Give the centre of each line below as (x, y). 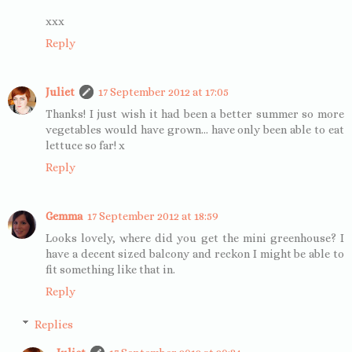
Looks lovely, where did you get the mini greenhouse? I (195, 238)
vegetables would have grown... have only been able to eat (195, 130)
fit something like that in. (110, 270)
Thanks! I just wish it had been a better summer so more (195, 114)
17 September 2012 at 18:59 (153, 216)
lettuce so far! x (85, 146)
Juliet (60, 92)
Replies (54, 324)
